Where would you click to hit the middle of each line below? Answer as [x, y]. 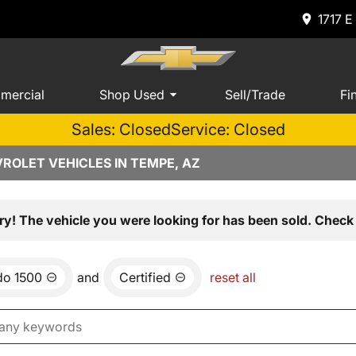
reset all [233, 278]
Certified [145, 278]
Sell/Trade [255, 94]
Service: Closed [228, 130]
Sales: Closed [121, 130]
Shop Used [132, 94]
